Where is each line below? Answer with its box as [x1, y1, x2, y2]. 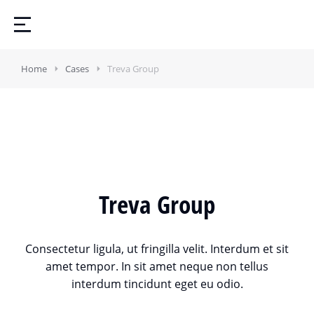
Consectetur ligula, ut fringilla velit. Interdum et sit [25, 241, 289, 257]
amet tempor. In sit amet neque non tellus [46, 259, 268, 274]
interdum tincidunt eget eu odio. [71, 276, 243, 292]
